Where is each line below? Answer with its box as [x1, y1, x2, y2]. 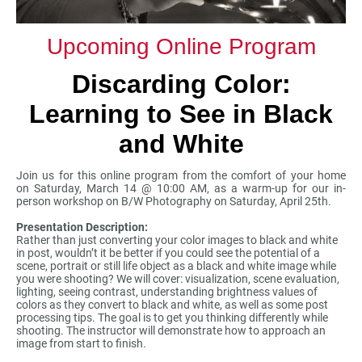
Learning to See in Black [29, 99, 333, 129]
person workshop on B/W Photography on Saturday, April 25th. [16, 195, 331, 208]
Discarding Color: [71, 69, 291, 99]
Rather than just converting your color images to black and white [16, 234, 338, 247]
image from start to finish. [16, 337, 146, 351]
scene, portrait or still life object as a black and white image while [16, 259, 336, 273]
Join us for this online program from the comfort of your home [16, 169, 346, 183]
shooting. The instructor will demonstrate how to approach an [16, 324, 326, 338]
